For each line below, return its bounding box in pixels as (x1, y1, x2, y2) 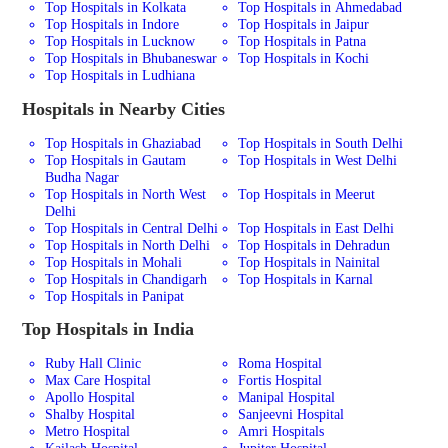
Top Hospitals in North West (44, 185, 206, 202)
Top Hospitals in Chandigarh (44, 270, 207, 287)
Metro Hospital (44, 422, 130, 439)
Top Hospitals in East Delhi (238, 219, 395, 236)
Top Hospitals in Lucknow (44, 33, 195, 50)
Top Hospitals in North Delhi (44, 236, 210, 253)
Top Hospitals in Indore (44, 16, 179, 33)
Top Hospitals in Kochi (238, 50, 370, 67)
